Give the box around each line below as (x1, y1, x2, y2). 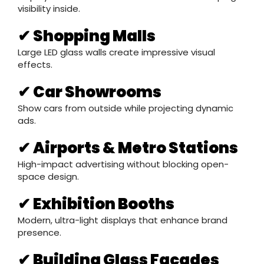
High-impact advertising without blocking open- (18, 158, 229, 171)
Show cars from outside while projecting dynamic (18, 102, 233, 115)
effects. (18, 58, 52, 71)
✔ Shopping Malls (18, 25, 156, 47)
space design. (18, 170, 79, 183)
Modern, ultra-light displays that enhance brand (18, 214, 227, 227)
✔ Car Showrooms (18, 81, 161, 103)
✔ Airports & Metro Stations (18, 137, 238, 159)
